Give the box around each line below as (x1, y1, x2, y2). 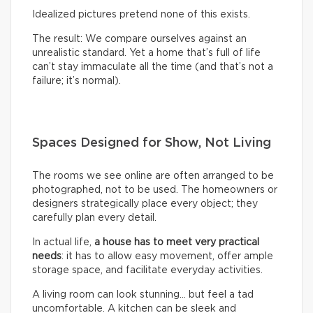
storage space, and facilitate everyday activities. (32, 265, 263, 275)
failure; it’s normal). (32, 75, 121, 86)
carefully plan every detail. (32, 212, 156, 223)
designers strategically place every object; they (32, 198, 258, 209)
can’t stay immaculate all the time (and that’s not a (32, 61, 273, 72)
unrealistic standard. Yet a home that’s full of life (32, 48, 261, 58)
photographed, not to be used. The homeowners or (32, 184, 277, 195)
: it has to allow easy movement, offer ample (61, 251, 273, 261)
